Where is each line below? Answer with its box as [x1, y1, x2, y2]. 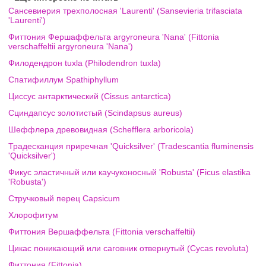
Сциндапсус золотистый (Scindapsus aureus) [8, 108, 182, 118]
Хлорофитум [8, 210, 58, 220]
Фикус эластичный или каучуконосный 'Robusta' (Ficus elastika [8, 167, 251, 177]
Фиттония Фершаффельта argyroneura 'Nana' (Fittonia [8, 32, 219, 42]
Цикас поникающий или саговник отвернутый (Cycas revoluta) [8, 243, 249, 253]
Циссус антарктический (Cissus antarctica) [8, 91, 171, 101]
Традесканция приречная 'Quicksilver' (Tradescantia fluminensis [8, 141, 254, 151]
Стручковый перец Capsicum [8, 194, 120, 203]
